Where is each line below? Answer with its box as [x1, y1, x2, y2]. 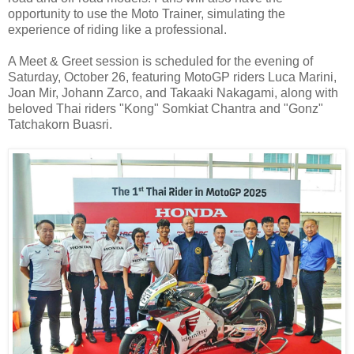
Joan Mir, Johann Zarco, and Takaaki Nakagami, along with [8, 86, 338, 100]
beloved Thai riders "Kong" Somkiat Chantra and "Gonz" [8, 102, 323, 116]
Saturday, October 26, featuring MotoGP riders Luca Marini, [8, 70, 337, 85]
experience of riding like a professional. [8, 23, 227, 37]
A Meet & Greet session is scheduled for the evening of [8, 55, 313, 69]
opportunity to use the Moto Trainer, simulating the [8, 7, 285, 21]
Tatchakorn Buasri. [8, 118, 112, 132]
